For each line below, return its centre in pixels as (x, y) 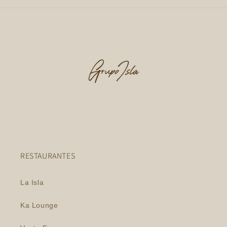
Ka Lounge (39, 205)
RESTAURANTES (48, 156)
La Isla (32, 182)
